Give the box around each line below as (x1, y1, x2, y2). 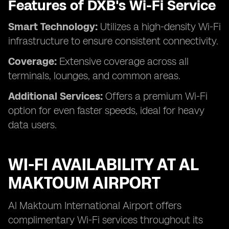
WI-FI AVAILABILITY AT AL (8, 155, 198, 174)
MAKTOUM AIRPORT (8, 173, 161, 193)
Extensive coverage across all (57, 55, 189, 67)
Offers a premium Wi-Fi (103, 90, 208, 102)
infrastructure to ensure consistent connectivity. (8, 35, 218, 47)
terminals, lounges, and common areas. (8, 70, 180, 82)
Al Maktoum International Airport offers (8, 199, 181, 212)
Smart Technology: (8, 20, 98, 33)
